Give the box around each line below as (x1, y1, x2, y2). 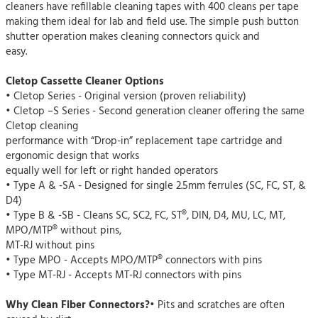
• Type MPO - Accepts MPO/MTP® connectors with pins (6, 252, 262, 269)
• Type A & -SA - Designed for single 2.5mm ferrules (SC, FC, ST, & (6, 177, 306, 194)
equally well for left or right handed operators (6, 163, 218, 180)
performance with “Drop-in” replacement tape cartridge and (6, 133, 283, 150)
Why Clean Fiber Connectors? (6, 297, 150, 314)
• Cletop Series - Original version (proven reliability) (6, 88, 246, 105)
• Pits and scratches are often (150, 297, 285, 314)
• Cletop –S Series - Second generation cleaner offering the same (6, 103, 305, 120)
